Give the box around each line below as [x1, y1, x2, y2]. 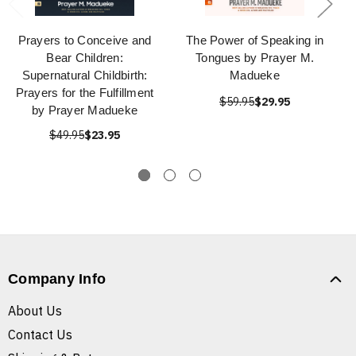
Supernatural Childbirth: [21, 68, 148, 83]
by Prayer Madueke [31, 103, 138, 118]
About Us [8, 303, 62, 319]
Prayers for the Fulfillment [15, 86, 154, 100]
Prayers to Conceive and [17, 33, 152, 48]
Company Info [8, 271, 106, 288]
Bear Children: [46, 51, 123, 65]
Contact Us [8, 327, 72, 343]
